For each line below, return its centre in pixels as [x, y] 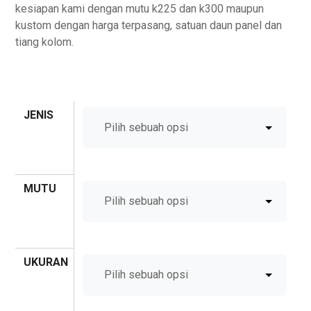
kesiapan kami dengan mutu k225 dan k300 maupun [140, 9]
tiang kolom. [45, 42]
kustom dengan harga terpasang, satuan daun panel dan [149, 26]
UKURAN [46, 262]
